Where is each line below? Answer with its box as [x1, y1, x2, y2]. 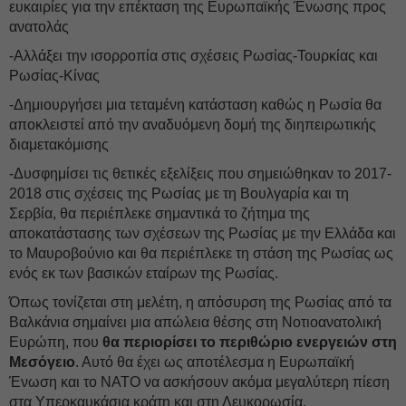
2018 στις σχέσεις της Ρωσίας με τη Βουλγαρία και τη [9, 186, 349, 201]
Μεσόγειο [9, 354, 75, 370]
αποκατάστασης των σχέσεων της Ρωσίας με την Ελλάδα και [9, 226, 396, 241]
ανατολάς [9, 19, 69, 34]
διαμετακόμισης [9, 137, 109, 152]
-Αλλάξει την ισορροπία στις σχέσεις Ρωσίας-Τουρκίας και [9, 48, 378, 63]
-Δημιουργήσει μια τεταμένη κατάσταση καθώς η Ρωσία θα [9, 97, 382, 112]
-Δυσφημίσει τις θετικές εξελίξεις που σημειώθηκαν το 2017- [9, 166, 391, 181]
